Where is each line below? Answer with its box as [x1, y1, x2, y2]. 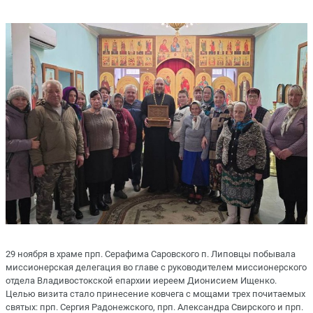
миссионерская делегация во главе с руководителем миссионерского [6, 261, 307, 272]
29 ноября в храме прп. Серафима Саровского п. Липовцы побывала [6, 248, 296, 259]
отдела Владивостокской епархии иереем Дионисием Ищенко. [6, 275, 277, 286]
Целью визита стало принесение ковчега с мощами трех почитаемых [6, 288, 305, 299]
